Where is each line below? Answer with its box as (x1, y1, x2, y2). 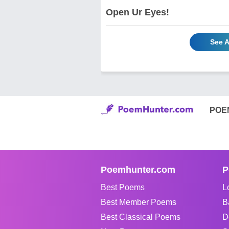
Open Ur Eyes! (106, 7, 169, 17)
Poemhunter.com (101, 164, 175, 175)
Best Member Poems (101, 197, 176, 207)
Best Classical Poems (101, 212, 180, 221)
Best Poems (101, 182, 145, 192)
